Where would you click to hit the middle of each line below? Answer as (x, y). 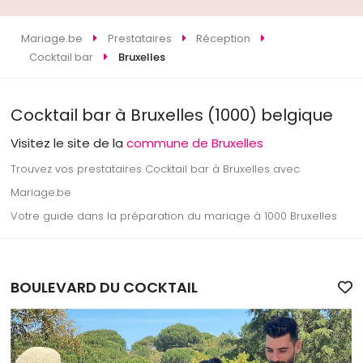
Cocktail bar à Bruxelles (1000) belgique (172, 115)
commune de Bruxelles (195, 143)
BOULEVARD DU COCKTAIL (105, 288)
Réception (224, 38)
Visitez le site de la (69, 143)
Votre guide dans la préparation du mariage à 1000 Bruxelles (174, 216)
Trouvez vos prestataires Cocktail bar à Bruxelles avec (156, 169)
